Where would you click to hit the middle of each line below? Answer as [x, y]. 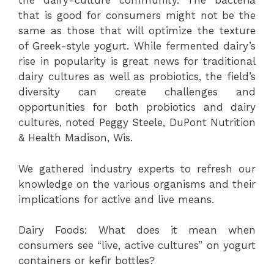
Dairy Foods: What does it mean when [137, 230]
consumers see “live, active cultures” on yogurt [137, 245]
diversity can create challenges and [137, 92]
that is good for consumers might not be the [137, 15]
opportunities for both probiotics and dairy [137, 107]
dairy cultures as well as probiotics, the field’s [137, 76]
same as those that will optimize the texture [137, 31]
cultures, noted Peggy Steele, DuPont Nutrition [137, 122]
